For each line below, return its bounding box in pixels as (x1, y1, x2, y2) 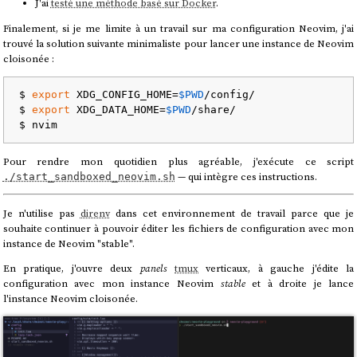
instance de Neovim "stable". (2, 236, 135, 250)
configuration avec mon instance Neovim (2, 277, 221, 291)
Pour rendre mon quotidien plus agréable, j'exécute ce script (2, 154, 355, 168)
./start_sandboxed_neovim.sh (2, 170, 175, 182)
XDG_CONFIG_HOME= (69, 88, 178, 101)
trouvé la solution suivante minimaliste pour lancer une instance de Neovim (2, 37, 355, 51)
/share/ (190, 104, 236, 116)
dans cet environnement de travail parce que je (109, 206, 355, 220)
